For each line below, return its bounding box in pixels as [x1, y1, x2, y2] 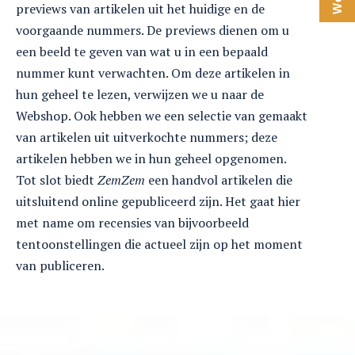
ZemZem [97, 171, 145, 189]
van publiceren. [16, 257, 105, 275]
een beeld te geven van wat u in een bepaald [16, 43, 268, 61]
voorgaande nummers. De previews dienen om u [16, 21, 289, 40]
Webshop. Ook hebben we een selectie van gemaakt [16, 107, 307, 125]
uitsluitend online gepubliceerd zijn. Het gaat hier [16, 193, 300, 211]
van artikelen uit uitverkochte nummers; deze [16, 128, 277, 147]
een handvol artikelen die [145, 171, 292, 189]
